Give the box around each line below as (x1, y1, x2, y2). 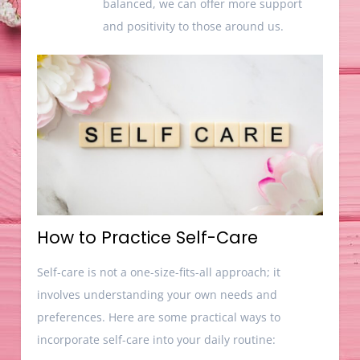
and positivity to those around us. (103, 18, 284, 35)
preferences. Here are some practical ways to (37, 309, 281, 325)
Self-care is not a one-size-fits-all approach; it (37, 264, 281, 280)
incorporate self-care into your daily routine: (37, 332, 276, 348)
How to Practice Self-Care (37, 226, 259, 250)
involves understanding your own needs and (37, 287, 278, 303)
